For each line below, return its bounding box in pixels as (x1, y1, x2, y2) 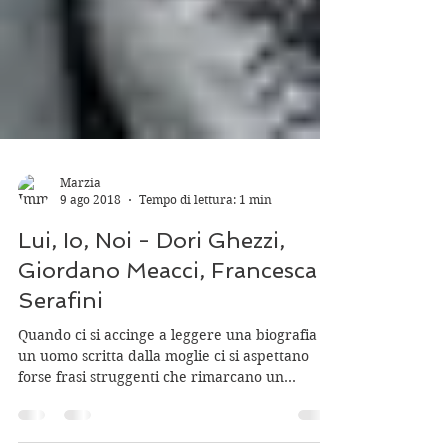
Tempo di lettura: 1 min (139, 280, 272, 295)
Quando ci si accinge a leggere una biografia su (18, 414, 336, 432)
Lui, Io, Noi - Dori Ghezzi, (18, 315, 285, 341)
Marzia (60, 263, 101, 278)
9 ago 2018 (60, 280, 121, 295)
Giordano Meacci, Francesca (18, 345, 317, 371)
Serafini (18, 375, 103, 401)
